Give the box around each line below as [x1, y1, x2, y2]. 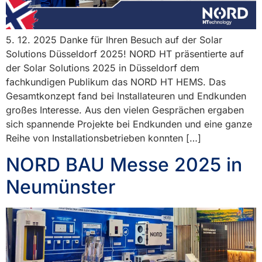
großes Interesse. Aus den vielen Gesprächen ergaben [6, 104, 244, 116]
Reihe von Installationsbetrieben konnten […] [6, 132, 201, 144]
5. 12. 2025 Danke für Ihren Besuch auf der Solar [6, 34, 222, 46]
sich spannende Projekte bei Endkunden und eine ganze [6, 118, 252, 130]
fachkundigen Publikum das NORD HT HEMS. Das [6, 76, 226, 88]
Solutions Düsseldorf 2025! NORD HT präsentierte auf [6, 48, 244, 60]
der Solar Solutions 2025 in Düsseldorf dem [6, 62, 199, 74]
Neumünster [6, 175, 115, 198]
